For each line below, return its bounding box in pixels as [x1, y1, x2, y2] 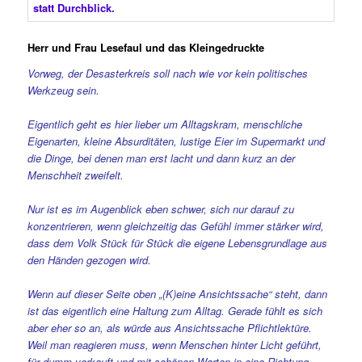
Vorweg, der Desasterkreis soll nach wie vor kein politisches [27, 65, 309, 81]
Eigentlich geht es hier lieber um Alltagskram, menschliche [27, 116, 303, 132]
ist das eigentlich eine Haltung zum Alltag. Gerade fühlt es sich [27, 302, 323, 318]
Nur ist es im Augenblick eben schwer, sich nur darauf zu [27, 200, 295, 217]
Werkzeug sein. [27, 82, 100, 98]
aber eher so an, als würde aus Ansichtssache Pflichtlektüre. [27, 319, 313, 335]
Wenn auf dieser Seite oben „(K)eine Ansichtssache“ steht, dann [27, 285, 328, 301]
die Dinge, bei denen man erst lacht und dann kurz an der [27, 149, 296, 166]
